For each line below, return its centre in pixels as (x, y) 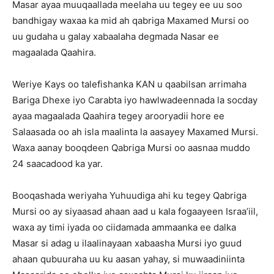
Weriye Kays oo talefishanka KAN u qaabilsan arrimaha (129, 84)
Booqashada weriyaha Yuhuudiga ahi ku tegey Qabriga (129, 195)
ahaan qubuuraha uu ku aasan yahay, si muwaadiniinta (128, 259)
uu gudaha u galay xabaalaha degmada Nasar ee (116, 36)
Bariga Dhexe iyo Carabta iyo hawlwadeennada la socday (135, 100)
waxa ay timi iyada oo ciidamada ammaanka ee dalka (124, 227)
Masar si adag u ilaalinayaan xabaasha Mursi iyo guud (127, 243)
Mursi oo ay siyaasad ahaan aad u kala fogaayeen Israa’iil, (135, 211)
